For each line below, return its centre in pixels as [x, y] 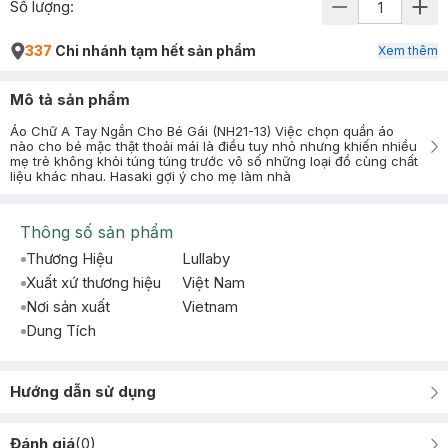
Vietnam [210, 306]
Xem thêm [408, 50]
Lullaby [206, 258]
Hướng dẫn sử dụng [83, 391]
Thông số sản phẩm [96, 232]
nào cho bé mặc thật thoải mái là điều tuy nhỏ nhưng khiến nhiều [213, 146]
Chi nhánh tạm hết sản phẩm [154, 50]
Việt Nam [213, 282]
